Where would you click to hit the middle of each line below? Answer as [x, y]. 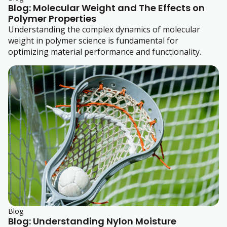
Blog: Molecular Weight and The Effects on [106, 8]
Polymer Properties [52, 19]
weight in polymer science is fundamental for [93, 41]
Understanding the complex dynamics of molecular [104, 30]
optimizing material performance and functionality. [105, 52]
